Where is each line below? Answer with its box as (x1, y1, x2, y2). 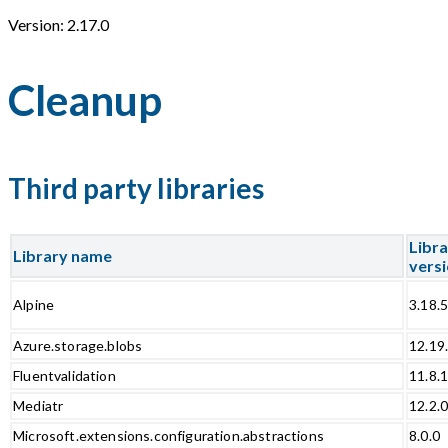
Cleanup (8, 74, 162, 125)
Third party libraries (8, 170, 264, 205)
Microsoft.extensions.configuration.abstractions (13, 426, 324, 444)
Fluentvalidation (13, 366, 116, 384)
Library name (13, 245, 112, 265)
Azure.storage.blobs (13, 336, 143, 354)
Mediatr (13, 396, 64, 414)
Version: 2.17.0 (8, 15, 109, 34)
